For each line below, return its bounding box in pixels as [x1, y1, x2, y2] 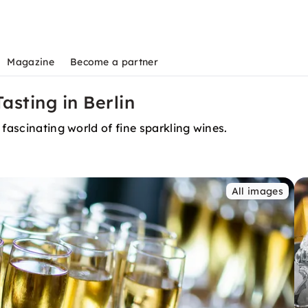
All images [231, 185, 283, 197]
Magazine [7, 56, 54, 68]
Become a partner [69, 56, 158, 68]
